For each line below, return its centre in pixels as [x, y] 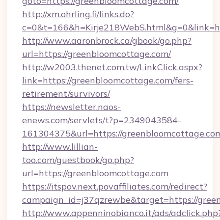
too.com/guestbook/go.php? [78, 160]
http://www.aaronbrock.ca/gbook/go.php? [107, 41]
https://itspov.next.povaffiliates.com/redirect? [115, 186]
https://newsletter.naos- [71, 107]
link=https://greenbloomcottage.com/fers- [108, 80]
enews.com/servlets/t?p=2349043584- [102, 120]
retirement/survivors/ [66, 94]
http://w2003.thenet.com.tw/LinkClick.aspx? [112, 67]
